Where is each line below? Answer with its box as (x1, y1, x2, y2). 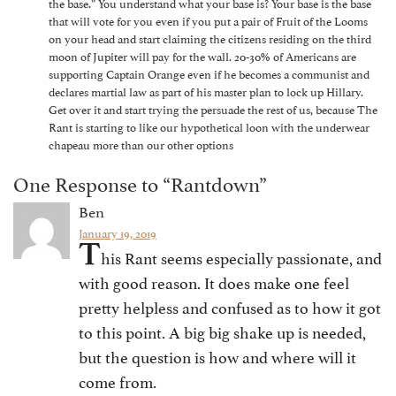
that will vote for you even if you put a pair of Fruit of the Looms (49, 11, 368, 29)
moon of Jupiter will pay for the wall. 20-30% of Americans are (49, 47, 356, 65)
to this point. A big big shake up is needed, (79, 319, 366, 343)
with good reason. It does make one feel (79, 270, 349, 293)
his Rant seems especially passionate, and (101, 245, 382, 269)
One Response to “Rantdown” (13, 167, 267, 197)
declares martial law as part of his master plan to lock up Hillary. (49, 82, 363, 100)
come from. (79, 369, 156, 392)
